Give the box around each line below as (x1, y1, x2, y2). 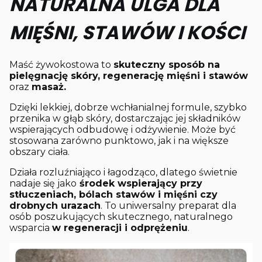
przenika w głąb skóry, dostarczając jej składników (9, 113, 240, 125)
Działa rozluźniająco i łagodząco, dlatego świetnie (9, 167, 237, 178)
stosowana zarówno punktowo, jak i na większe (9, 135, 229, 147)
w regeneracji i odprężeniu (52, 222, 188, 234)
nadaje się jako (9, 178, 77, 189)
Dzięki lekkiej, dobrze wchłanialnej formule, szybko (9, 102, 247, 113)
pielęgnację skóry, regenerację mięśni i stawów (9, 70, 248, 82)
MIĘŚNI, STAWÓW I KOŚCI (9, 19, 245, 46)
